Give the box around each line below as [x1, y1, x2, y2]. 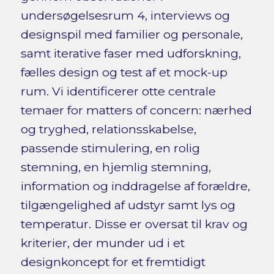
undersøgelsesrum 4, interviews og [20, 7, 230, 23]
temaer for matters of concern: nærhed [20, 102, 252, 117]
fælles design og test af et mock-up [20, 64, 228, 80]
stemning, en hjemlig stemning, [20, 159, 211, 174]
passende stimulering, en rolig [20, 140, 200, 155]
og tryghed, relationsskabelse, [20, 121, 196, 136]
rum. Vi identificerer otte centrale [20, 83, 216, 98]
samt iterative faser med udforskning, [20, 45, 241, 61]
